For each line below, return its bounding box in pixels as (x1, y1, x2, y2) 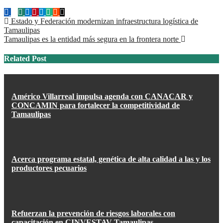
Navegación (3, 16, 63, 30)
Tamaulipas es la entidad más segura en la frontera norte (4, 35, 181, 44)
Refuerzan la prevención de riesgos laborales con (11, 209, 175, 218)
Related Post (4, 54, 46, 63)
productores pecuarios (11, 164, 87, 173)
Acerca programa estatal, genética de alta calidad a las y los (11, 155, 211, 164)
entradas (3, 43, 48, 57)
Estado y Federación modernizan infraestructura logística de (9, 17, 198, 26)
